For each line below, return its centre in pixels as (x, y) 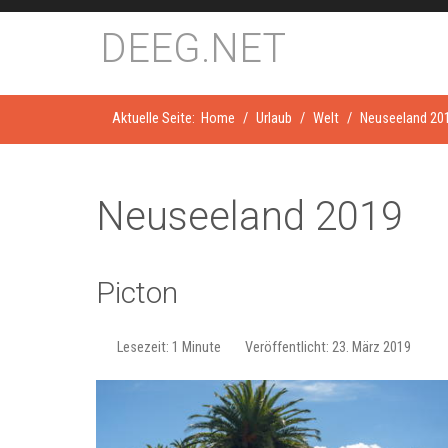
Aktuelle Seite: (156, 118)
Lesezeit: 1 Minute (169, 347)
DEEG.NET (193, 48)
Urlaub (274, 118)
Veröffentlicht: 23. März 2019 (328, 347)
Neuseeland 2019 (249, 216)
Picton (137, 292)
